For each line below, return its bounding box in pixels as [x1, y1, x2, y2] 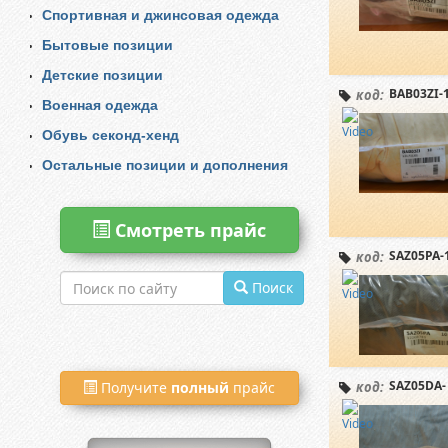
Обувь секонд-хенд [42, 127, 179, 144]
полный [171, 378, 230, 398]
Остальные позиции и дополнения [42, 157, 288, 174]
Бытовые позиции [42, 37, 173, 54]
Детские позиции [42, 67, 163, 84]
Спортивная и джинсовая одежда [42, 7, 279, 24]
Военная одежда [42, 97, 158, 114]
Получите [97, 378, 172, 398]
